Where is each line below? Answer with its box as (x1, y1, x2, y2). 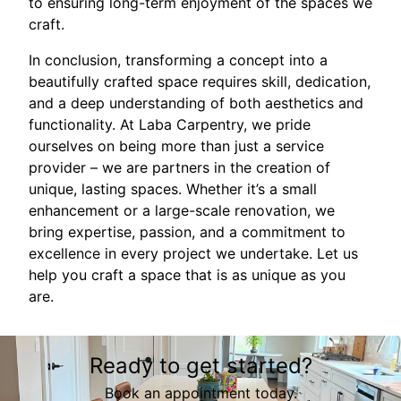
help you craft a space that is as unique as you (29, 266, 346, 284)
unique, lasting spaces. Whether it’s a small (29, 180, 317, 198)
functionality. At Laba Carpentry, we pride (29, 115, 311, 133)
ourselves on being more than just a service (29, 137, 324, 155)
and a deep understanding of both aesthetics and (29, 94, 363, 112)
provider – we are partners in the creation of (29, 158, 330, 176)
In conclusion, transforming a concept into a (29, 51, 328, 69)
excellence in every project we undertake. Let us (29, 244, 358, 262)
